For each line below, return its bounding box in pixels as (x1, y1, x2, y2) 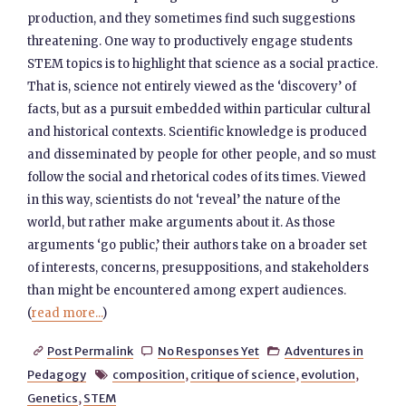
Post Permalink (46, 343, 133, 358)
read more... (32, 305, 103, 321)
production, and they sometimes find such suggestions (27, 11, 356, 26)
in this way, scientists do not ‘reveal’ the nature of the (27, 192, 342, 208)
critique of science (189, 367, 295, 382)
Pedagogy (27, 367, 87, 382)
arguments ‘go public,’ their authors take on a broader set (27, 237, 368, 253)
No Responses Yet (157, 343, 259, 358)
